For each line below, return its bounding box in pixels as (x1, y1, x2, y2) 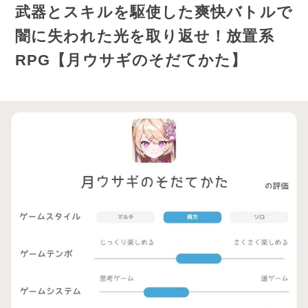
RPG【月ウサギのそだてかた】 (15, 52, 247, 69)
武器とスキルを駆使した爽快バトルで (15, 3, 293, 21)
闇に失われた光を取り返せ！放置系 (15, 27, 274, 45)
